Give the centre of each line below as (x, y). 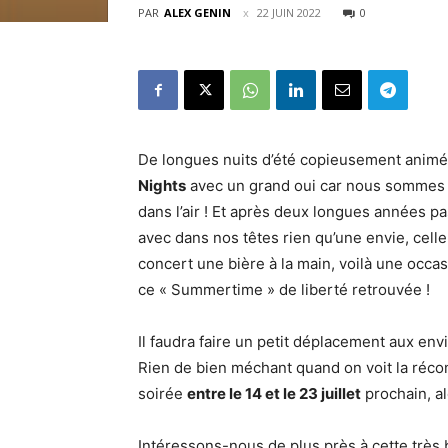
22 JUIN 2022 (289, 12)
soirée (162, 393)
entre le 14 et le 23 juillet (274, 393)
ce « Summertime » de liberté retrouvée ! (284, 289)
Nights (162, 185)
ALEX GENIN (197, 12)
